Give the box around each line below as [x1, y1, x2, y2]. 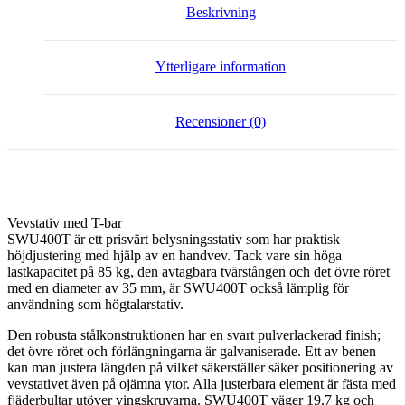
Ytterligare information [155, 59, 286, 75]
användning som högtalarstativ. [7, 296, 184, 312]
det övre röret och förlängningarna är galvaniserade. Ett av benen [7, 343, 376, 359]
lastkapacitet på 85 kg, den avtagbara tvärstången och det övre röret [7, 263, 390, 279]
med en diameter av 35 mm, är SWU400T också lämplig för [7, 279, 349, 296]
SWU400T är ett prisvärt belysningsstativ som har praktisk [7, 231, 340, 247]
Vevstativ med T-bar [7, 214, 122, 231]
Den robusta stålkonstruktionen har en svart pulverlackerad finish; [7, 326, 381, 343]
